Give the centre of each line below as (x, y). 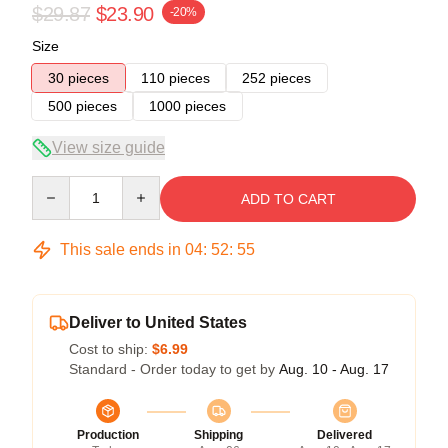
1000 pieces (187, 105)
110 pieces (175, 77)
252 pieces (276, 77)
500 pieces (82, 105)
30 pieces (78, 77)
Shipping (218, 434)
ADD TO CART (288, 198)
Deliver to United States (158, 322)
